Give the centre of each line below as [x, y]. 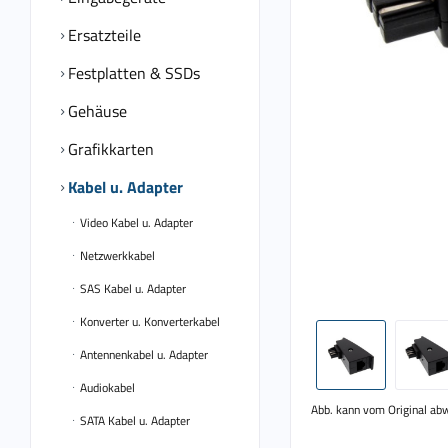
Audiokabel [106, 387]
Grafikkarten [109, 149]
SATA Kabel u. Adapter [133, 420]
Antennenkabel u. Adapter [142, 354]
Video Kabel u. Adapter [135, 222]
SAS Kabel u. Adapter [131, 288]
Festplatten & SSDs [132, 73]
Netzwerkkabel [116, 255]
